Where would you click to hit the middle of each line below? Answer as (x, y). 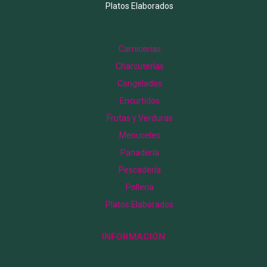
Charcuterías (139, 66)
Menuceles (139, 136)
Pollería (139, 187)
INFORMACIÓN (133, 237)
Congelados (139, 84)
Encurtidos (139, 101)
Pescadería (139, 170)
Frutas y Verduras (139, 118)
